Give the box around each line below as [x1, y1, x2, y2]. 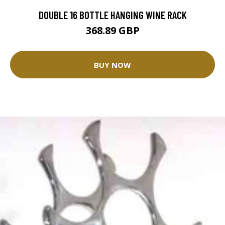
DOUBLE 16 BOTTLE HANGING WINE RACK [38, 9, 187, 22]
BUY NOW [94, 59, 131, 70]
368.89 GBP [85, 24, 140, 38]
